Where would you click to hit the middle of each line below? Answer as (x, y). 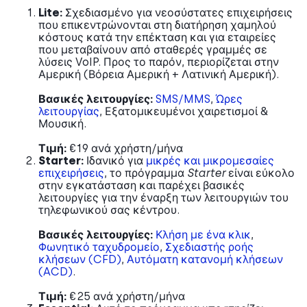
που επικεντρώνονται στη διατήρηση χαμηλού (157, 25)
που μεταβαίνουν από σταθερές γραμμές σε (153, 50)
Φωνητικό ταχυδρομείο (99, 247)
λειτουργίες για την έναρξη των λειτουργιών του (163, 198)
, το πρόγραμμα (146, 173)
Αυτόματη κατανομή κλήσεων (205, 260)
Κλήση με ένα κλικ (203, 235)
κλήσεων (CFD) (80, 260)
